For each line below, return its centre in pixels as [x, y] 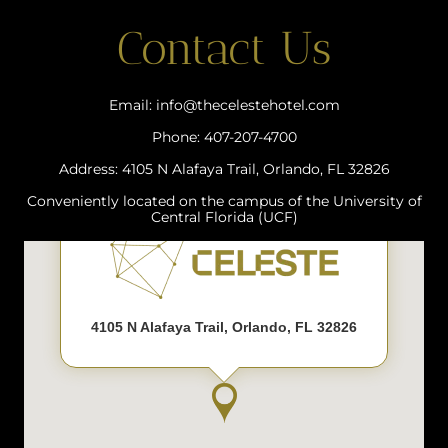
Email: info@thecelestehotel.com [224, 105]
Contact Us [224, 48]
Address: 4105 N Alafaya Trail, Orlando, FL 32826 [224, 169]
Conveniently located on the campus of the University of [224, 201]
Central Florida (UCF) [224, 217]
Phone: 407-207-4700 [224, 137]
